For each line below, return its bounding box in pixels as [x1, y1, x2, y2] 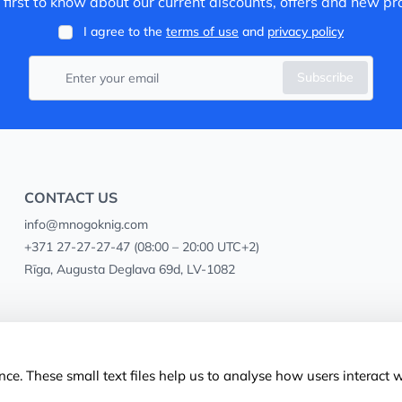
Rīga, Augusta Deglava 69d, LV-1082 [23, 261, 235, 277]
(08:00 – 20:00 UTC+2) [129, 239, 259, 255]
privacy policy [267, 23, 344, 39]
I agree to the [83, 23, 166, 39]
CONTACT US [23, 188, 118, 206]
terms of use [166, 23, 239, 39]
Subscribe [297, 69, 354, 85]
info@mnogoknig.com [23, 216, 148, 232]
